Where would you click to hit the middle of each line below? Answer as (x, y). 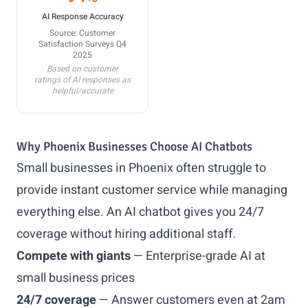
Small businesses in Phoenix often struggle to (141, 168)
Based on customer (82, 69)
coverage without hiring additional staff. (126, 234)
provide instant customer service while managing (152, 190)
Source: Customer (82, 33)
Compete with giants (74, 256)
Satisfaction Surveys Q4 (82, 44)
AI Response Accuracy (82, 16)
